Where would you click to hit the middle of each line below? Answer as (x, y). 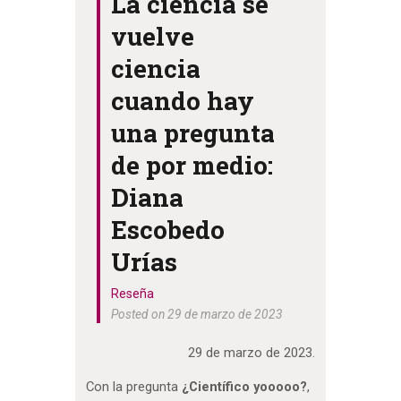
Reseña (133, 293)
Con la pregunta (133, 387)
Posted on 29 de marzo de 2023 (197, 314)
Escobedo (168, 229)
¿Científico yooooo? (244, 387)
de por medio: (192, 165)
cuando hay (183, 100)
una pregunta (193, 132)
